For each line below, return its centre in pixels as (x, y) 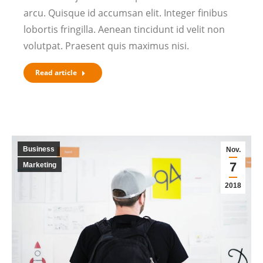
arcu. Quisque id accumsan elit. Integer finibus (126, 13)
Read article (56, 72)
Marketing (40, 165)
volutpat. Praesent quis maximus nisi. (106, 45)
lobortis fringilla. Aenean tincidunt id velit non (124, 29)
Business (39, 149)
